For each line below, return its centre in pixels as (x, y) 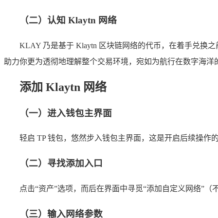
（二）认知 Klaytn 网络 (68, 20)
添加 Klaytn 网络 (63, 87)
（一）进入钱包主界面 (66, 113)
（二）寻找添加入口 (61, 163)
